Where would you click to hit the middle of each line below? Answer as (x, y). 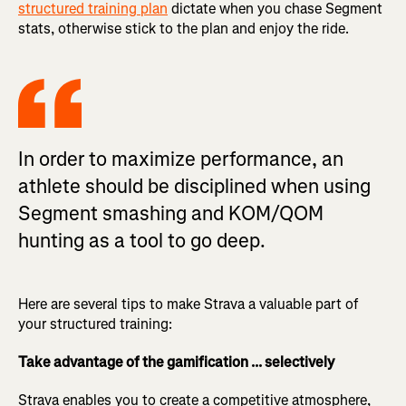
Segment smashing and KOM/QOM (171, 214)
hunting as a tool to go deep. (142, 241)
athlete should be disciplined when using (194, 187)
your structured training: (95, 324)
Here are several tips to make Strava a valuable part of (188, 304)
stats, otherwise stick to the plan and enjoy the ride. (184, 29)
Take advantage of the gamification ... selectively (176, 362)
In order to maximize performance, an (181, 159)
